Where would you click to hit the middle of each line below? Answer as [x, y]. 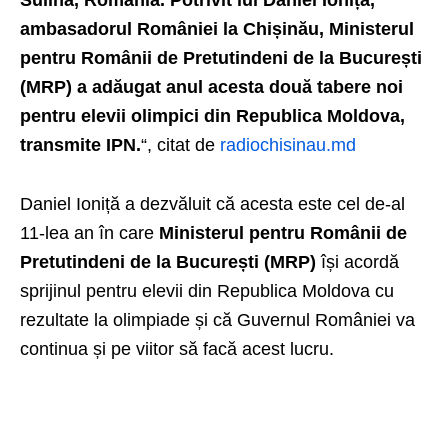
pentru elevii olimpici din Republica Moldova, [212, 116]
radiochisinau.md [288, 145]
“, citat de [180, 145]
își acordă [357, 262]
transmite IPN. [80, 145]
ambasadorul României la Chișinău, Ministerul [217, 29]
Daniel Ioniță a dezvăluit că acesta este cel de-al [212, 204]
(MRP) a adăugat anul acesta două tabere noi [211, 87]
